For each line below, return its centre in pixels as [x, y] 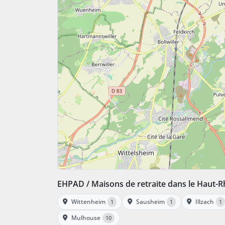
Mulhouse [86, 217]
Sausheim [150, 201]
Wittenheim [88, 201]
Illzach [205, 201]
